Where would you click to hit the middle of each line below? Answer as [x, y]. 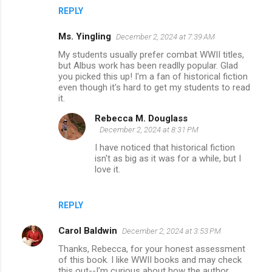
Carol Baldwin [88, 230]
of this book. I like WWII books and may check [150, 260]
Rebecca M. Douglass [141, 118]
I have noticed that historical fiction [165, 147]
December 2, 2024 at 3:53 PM [172, 231]
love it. [107, 169]
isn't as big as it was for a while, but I [168, 158]
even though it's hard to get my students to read [154, 87]
